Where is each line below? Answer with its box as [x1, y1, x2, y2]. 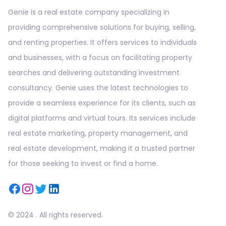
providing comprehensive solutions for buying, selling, [8, 22, 196, 32]
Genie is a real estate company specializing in [8, 7, 169, 17]
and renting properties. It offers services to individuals [8, 37, 197, 47]
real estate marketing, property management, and [8, 128, 188, 138]
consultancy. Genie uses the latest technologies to [8, 83, 188, 93]
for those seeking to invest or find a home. [8, 158, 158, 168]
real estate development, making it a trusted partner [8, 143, 195, 153]
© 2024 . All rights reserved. [8, 210, 103, 220]
